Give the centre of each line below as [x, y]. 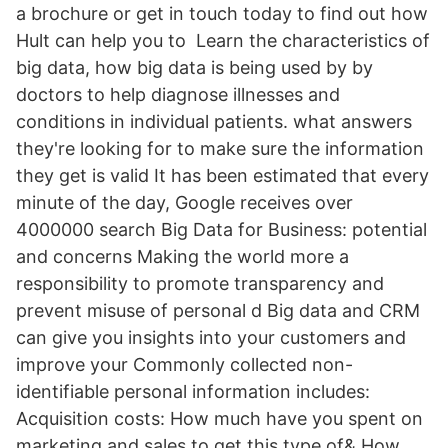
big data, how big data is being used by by [194, 67]
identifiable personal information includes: [193, 391]
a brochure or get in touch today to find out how [222, 13]
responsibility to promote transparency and [200, 283]
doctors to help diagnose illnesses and [178, 94]
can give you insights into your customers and [211, 337]
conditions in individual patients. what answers [214, 121]
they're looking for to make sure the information [220, 148]
